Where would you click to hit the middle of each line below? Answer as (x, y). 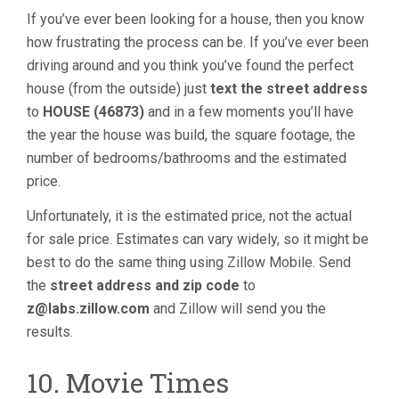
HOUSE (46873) (94, 112)
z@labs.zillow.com (88, 309)
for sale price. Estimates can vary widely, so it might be (198, 239)
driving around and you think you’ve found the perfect (190, 65)
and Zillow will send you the (238, 309)
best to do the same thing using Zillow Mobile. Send (189, 262)
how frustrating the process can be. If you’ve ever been (198, 42)
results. (50, 332)
